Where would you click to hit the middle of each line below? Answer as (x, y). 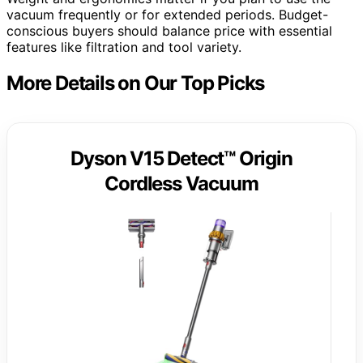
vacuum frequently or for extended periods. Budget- (167, 14)
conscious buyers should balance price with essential (169, 30)
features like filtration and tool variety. (124, 47)
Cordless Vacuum (181, 183)
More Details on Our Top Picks (136, 83)
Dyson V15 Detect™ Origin (181, 158)
